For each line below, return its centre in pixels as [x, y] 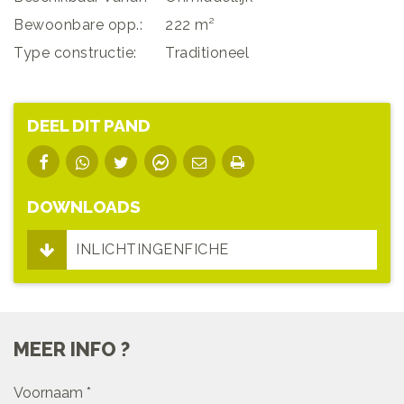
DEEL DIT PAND [89, 125]
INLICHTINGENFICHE [152, 250]
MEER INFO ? [72, 350]
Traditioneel [207, 52]
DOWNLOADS [84, 207]
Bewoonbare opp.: [78, 24]
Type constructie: [75, 52]
